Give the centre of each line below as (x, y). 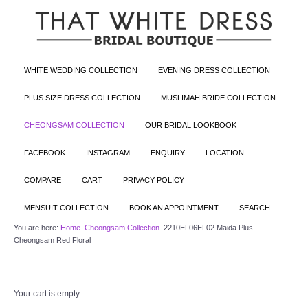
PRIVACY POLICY (154, 180)
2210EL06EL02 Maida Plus (208, 227)
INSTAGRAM (108, 152)
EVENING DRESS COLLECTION (214, 70)
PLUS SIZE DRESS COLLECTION (82, 97)
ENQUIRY (168, 152)
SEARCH (255, 207)
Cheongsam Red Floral (52, 240)
